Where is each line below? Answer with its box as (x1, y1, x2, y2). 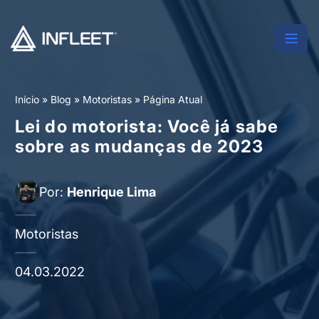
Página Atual (143, 93, 202, 105)
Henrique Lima (67, 184, 156, 199)
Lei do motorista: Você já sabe (15, 116, 279, 137)
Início (15, 93, 39, 105)
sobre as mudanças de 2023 (15, 136, 264, 157)
